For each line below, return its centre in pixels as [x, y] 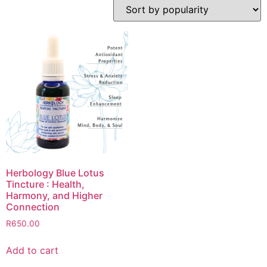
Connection [33, 207]
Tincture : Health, [45, 184]
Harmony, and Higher [54, 196]
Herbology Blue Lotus [55, 173]
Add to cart [32, 250]
